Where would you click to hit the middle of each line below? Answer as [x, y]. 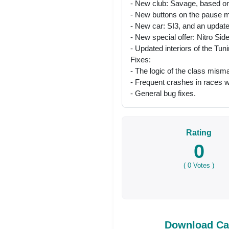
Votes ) [203, 165]
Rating [199, 132]
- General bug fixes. [163, 93]
